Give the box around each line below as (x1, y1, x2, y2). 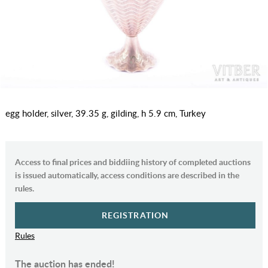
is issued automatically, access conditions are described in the (14, 169, 239, 181)
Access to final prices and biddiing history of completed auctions (14, 156, 251, 168)
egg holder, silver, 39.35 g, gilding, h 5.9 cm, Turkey (5, 107, 206, 120)
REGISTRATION (101, 209, 169, 221)
